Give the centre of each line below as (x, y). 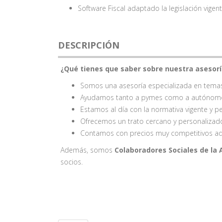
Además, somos (86, 150)
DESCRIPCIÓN (89, 45)
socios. (72, 162)
